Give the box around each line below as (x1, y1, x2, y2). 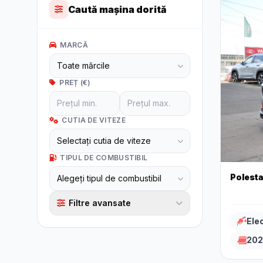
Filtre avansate (69, 198, 131, 208)
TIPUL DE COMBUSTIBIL (60, 153, 148, 162)
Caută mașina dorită (68, 4, 167, 15)
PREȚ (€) (59, 78, 91, 87)
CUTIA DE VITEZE (62, 116, 126, 124)
